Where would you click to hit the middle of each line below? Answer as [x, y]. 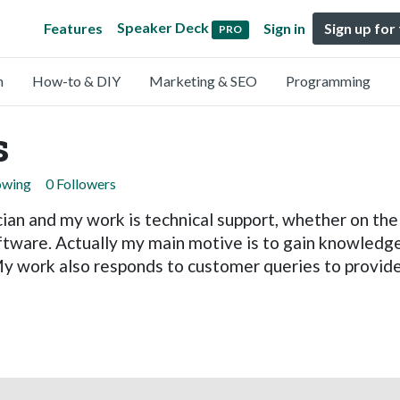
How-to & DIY [76, 81]
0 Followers [81, 183]
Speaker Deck [163, 28]
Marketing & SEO [203, 81]
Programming [328, 81]
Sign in [284, 28]
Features [74, 28]
